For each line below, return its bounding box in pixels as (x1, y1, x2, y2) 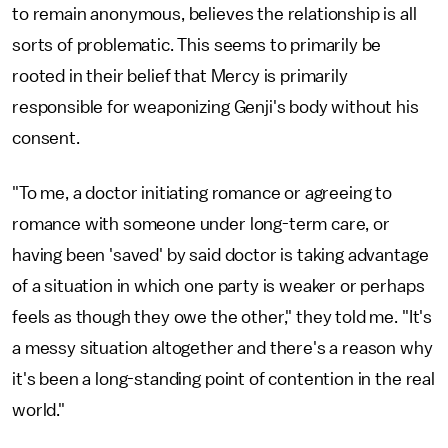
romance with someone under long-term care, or (12, 215, 390, 233)
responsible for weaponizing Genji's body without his (12, 98, 419, 116)
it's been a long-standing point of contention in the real (12, 370, 435, 388)
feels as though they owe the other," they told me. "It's (12, 308, 433, 326)
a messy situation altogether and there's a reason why (12, 339, 433, 357)
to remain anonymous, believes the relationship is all (12, 5, 417, 23)
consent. (12, 129, 80, 147)
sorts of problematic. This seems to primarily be (12, 36, 382, 54)
